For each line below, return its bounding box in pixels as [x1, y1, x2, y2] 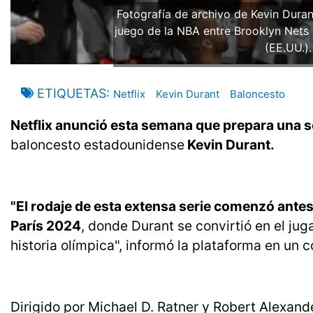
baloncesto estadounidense [10, 136, 184, 154]
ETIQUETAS [37, 86, 106, 101]
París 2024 [10, 217, 81, 235]
